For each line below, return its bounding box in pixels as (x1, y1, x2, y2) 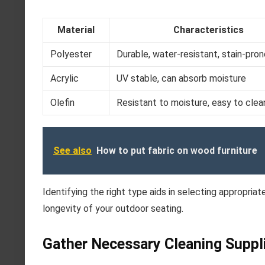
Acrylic (50, 73, 79, 84)
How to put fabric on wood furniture (96, 145, 257, 156)
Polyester (50, 49, 92, 60)
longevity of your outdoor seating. (43, 203, 183, 214)
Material (57, 24, 95, 35)
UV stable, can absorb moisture (117, 73, 246, 84)
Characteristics (173, 24, 244, 35)
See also (53, 145, 92, 156)
